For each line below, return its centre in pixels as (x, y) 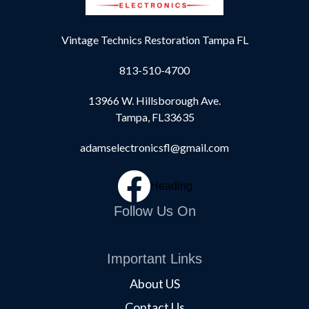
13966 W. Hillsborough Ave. (154, 101)
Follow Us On (154, 211)
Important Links (154, 259)
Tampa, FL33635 (154, 117)
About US (154, 284)
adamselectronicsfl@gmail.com (154, 148)
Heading (171, 186)
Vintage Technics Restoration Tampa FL (154, 40)
